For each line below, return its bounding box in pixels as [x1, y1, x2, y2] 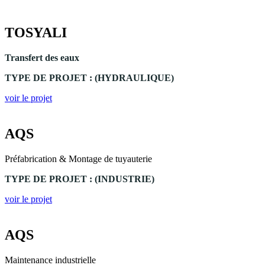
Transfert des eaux [5, 53, 79, 63]
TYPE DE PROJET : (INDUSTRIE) [5, 174, 154, 185]
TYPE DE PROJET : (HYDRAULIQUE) [5, 73, 174, 83]
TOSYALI [5, 25, 67, 41]
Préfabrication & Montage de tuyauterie [5, 154, 152, 164]
